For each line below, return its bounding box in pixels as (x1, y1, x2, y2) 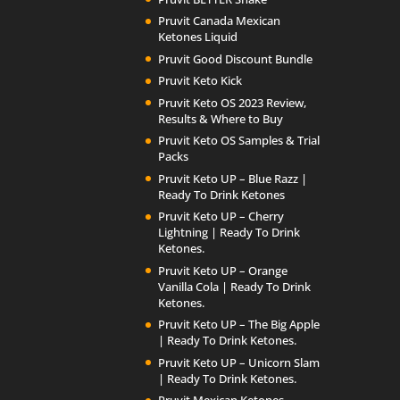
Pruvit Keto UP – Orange (158, 262, 288, 279)
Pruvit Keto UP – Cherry (158, 208, 285, 225)
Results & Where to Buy (158, 110, 284, 127)
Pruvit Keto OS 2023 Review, (158, 94, 307, 111)
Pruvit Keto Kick (158, 72, 243, 89)
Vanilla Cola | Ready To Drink (158, 278, 312, 295)
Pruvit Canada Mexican (158, 12, 281, 29)
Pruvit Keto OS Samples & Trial (158, 132, 321, 149)
